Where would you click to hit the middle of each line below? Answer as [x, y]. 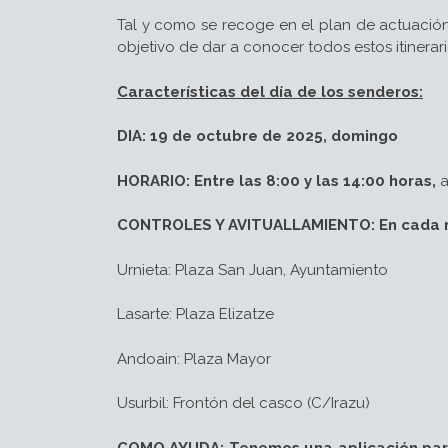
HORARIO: [155, 180]
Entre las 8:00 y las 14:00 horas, [315, 180]
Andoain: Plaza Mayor [194, 358]
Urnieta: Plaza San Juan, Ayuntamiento [252, 269]
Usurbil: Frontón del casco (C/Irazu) [243, 403]
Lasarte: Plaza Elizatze [195, 314]
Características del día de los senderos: [270, 91]
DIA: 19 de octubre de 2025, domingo [257, 136]
